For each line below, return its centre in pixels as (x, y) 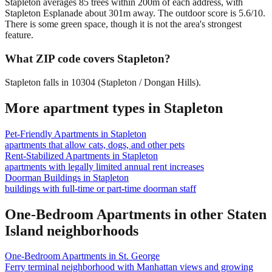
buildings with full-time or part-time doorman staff (100, 188)
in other (199, 214)
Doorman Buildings (43, 177)
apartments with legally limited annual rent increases (104, 166)
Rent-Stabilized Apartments (57, 155)
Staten (247, 214)
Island (24, 230)
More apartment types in (84, 108)
